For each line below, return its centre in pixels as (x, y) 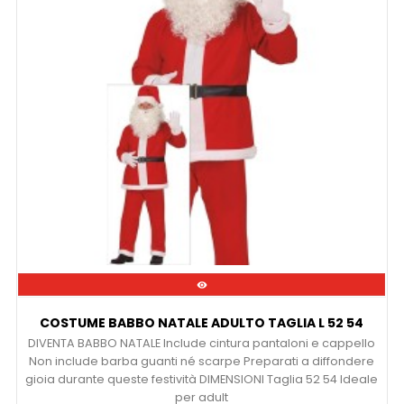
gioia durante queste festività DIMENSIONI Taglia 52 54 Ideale (202, 380)
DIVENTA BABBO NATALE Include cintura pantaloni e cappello (202, 344)
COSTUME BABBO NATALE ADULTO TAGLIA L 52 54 (202, 323)
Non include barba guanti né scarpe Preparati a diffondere (202, 362)
